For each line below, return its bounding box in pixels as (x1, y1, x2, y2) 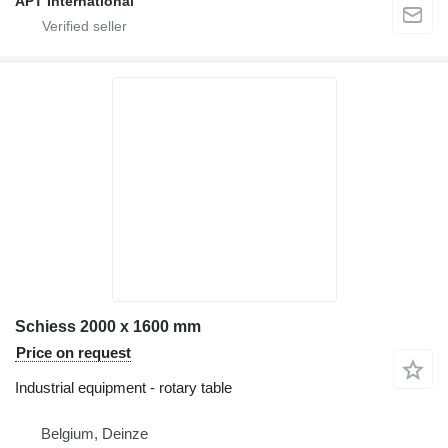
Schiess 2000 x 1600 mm (15, 317, 201, 335)
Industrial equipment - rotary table (15, 378, 232, 396)
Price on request (16, 343, 131, 361)
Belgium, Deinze (41, 424, 148, 442)
